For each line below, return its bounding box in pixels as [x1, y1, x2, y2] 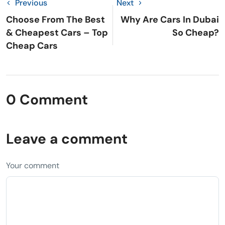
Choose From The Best [6, 13, 105, 26]
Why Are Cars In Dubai [121, 13, 219, 26]
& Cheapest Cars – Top [6, 26, 108, 39]
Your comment [6, 160, 59, 171]
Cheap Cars [6, 39, 58, 52]
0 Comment [6, 90, 88, 109]
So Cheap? [172, 26, 219, 39]
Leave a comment [6, 129, 128, 148]
